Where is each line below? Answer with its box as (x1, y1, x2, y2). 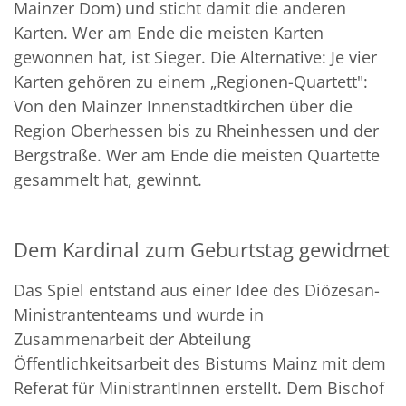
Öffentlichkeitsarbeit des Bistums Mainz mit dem (14, 352, 386, 374)
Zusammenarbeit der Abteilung (14, 327, 251, 350)
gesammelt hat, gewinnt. (14, 168, 202, 190)
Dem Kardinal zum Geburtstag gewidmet (14, 236, 390, 263)
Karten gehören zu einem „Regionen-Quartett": (14, 70, 368, 92)
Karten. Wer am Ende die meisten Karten (14, 21, 324, 43)
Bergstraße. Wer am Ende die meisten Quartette (14, 143, 380, 166)
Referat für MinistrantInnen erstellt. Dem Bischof (14, 376, 384, 399)
